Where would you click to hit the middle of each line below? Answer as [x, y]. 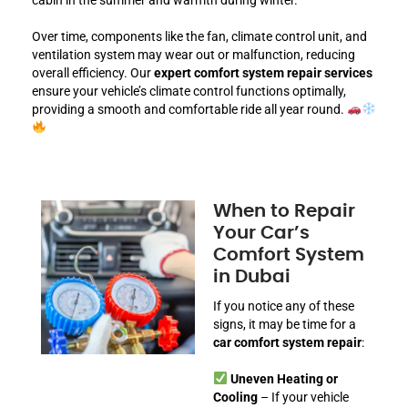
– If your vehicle [303, 397]
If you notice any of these [284, 306]
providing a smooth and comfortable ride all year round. [189, 109]
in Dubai [252, 276]
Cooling [235, 397]
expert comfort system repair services [263, 72]
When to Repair [284, 211]
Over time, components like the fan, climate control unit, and [199, 36]
